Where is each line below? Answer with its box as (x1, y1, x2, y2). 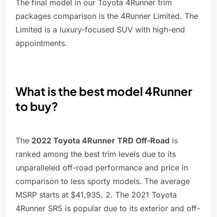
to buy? (15, 99, 58, 114)
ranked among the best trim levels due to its (15, 149, 176, 159)
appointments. (15, 38, 67, 48)
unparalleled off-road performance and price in (15, 163, 188, 173)
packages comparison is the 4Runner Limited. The (15, 11, 198, 21)
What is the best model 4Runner (15, 84, 192, 99)
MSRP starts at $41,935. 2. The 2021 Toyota (15, 190, 177, 200)
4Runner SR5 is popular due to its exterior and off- (15, 203, 200, 214)
